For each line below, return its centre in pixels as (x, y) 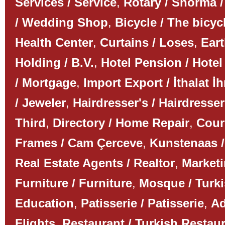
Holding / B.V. (54, 63)
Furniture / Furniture (74, 183)
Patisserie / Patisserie (142, 203)
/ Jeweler (40, 103)
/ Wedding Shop (62, 22)
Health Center (54, 42)
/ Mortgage (46, 83)
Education (44, 203)
